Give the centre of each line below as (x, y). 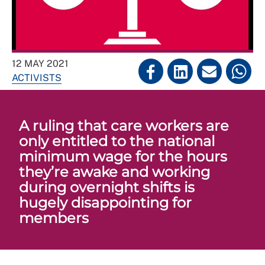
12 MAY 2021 (40, 64)
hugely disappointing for (105, 203)
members (54, 218)
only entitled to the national (117, 141)
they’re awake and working (114, 172)
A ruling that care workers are (124, 126)
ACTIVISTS (37, 78)
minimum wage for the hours (123, 156)
